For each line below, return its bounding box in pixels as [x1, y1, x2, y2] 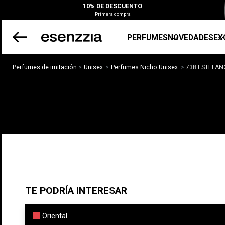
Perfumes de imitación [13, 64, 77, 71]
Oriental [42, 211, 67, 220]
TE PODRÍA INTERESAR [25, 185, 127, 197]
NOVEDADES [167, 33, 213, 42]
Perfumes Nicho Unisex [110, 64, 178, 71]
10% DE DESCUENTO [83, 3, 142, 10]
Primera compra [94, 11, 131, 17]
